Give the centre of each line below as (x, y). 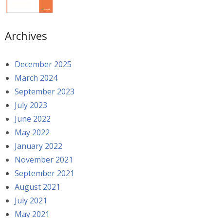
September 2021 (45, 173)
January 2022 (38, 146)
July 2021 (31, 201)
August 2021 (37, 187)
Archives (26, 36)
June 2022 (33, 119)
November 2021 (44, 160)
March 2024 (36, 78)
